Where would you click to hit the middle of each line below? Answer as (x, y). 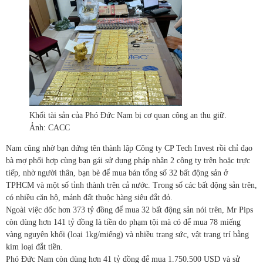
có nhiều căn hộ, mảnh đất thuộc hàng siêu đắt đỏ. (89, 198)
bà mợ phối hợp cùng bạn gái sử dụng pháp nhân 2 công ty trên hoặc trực (128, 161)
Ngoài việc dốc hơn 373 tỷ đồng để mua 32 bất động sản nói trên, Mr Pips (129, 210)
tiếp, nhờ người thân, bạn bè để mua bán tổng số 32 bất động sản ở (117, 173)
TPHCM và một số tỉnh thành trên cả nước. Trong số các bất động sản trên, (131, 186)
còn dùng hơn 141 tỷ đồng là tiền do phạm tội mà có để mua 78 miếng (123, 222)
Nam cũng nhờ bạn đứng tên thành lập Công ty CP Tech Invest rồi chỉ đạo (129, 149)
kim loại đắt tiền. (34, 247)
